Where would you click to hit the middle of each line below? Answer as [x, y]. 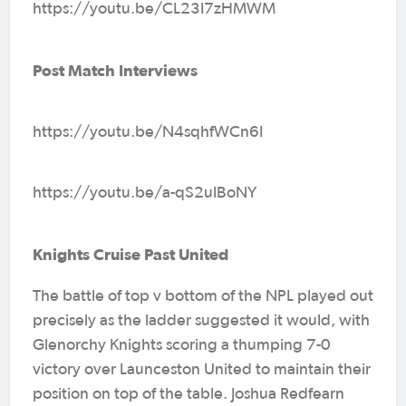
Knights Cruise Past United [130, 254]
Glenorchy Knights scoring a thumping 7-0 [182, 345]
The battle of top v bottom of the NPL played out [203, 296]
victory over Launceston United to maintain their [202, 370]
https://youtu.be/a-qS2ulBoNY [145, 193]
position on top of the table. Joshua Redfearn [188, 394]
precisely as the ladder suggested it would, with [201, 321]
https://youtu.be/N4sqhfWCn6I [148, 132]
